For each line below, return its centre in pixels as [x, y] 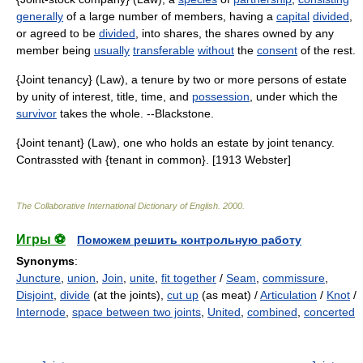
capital [293, 16]
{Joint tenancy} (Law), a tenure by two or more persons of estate [181, 79]
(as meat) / [229, 295]
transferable [164, 50]
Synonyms [45, 261]
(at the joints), [128, 295]
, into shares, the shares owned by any [235, 33]
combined [272, 312]
